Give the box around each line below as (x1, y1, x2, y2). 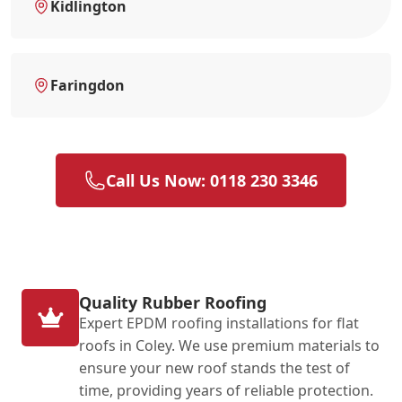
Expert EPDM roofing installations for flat (79, 312, 359, 333)
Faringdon (50, 74, 125, 95)
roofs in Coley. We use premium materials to (79, 335, 380, 355)
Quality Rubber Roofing (79, 291, 267, 313)
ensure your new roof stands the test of (79, 357, 350, 378)
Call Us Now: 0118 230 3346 (106, 169, 318, 191)
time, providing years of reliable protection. (79, 380, 373, 400)
